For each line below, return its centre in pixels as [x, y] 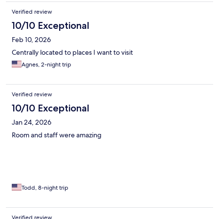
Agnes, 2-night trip [46, 65]
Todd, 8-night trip [45, 188]
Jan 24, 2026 [32, 122]
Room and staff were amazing [57, 135]
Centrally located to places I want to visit [72, 53]
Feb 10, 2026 [31, 40]
